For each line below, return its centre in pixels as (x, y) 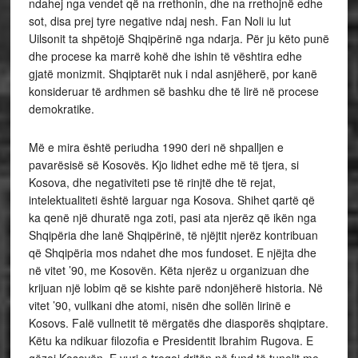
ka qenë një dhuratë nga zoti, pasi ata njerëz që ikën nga (172, 218)
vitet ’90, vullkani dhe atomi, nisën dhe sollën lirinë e (159, 306)
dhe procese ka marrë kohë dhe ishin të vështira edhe (165, 56)
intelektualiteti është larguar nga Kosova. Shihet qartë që (171, 200)
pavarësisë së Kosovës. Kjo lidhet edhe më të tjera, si (163, 165)
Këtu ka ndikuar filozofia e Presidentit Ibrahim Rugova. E (171, 341)
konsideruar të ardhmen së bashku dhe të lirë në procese (173, 91)
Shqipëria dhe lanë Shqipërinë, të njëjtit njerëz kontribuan (173, 235)
